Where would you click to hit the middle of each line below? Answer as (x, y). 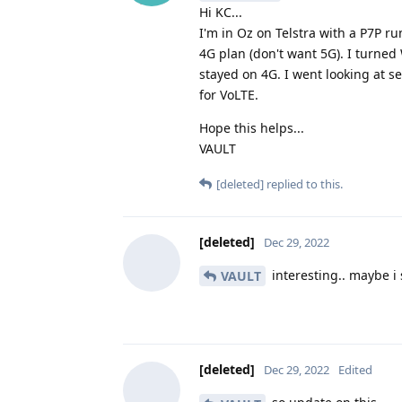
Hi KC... (221, 12)
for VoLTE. (229, 94)
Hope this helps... (252, 127)
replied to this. (303, 184)
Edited (355, 370)
